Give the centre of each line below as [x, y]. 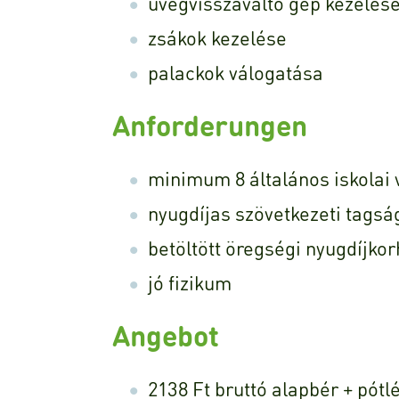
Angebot [166, 335]
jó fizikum [190, 282]
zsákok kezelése [217, 37]
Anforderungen [210, 125]
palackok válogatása [236, 72]
